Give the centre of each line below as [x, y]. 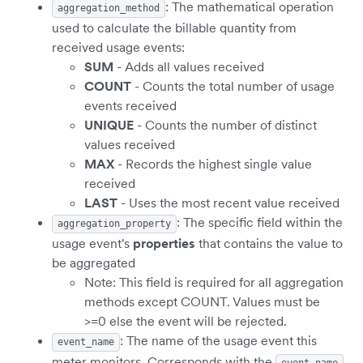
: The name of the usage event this [218, 340]
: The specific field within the [260, 222]
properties [164, 243]
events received [130, 105]
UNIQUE [109, 124]
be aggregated [94, 262]
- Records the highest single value [213, 163]
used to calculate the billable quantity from [174, 27]
